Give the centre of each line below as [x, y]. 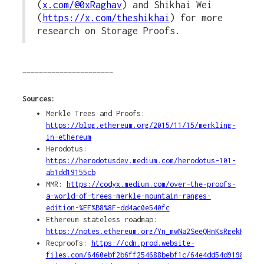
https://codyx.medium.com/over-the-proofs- [151, 184]
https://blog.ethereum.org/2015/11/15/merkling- [141, 126]
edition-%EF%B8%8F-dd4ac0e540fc [108, 208]
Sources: [39, 99]
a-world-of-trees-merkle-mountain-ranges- [128, 196]
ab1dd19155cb [70, 173]
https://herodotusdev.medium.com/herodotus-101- [141, 161]
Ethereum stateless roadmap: [101, 220]
